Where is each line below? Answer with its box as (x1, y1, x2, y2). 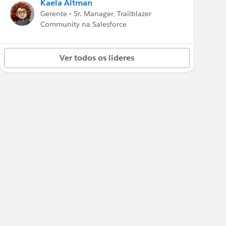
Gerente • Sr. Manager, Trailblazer (40, 9, 151, 18)
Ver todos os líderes (60, 52, 134, 63)
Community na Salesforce (40, 20, 127, 29)
